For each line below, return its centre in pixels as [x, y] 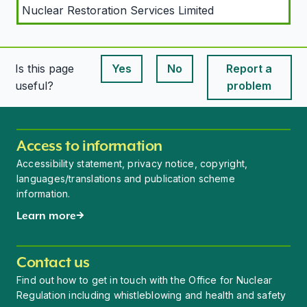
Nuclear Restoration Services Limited [118, 10]
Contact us [53, 262]
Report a [249, 69]
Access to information [90, 146]
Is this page [45, 69]
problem [249, 86]
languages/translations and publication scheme [126, 179]
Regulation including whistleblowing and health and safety [151, 295]
